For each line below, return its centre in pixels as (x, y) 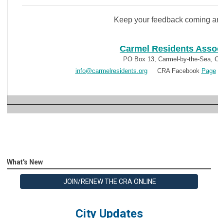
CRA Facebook (174, 71)
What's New (25, 162)
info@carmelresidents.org (111, 71)
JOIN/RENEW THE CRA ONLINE (109, 182)
